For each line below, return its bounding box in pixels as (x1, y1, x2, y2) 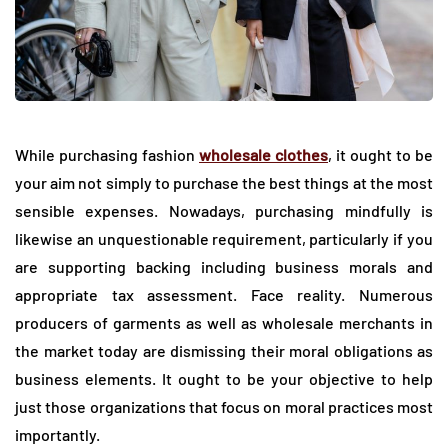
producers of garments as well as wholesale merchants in (15, 313, 433, 333)
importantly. (15, 425, 100, 445)
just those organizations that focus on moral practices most (15, 397, 433, 417)
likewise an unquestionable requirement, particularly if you (15, 229, 433, 249)
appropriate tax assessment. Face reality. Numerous (15, 285, 433, 305)
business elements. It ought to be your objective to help (15, 369, 433, 389)
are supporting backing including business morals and (15, 257, 433, 277)
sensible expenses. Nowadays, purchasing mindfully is (15, 201, 433, 221)
